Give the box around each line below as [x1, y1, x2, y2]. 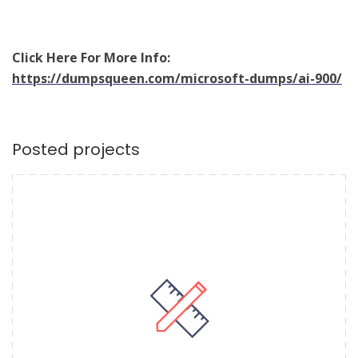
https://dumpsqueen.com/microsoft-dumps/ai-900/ [12, 69, 342, 87]
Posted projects [12, 137, 140, 161]
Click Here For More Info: [12, 48, 170, 66]
